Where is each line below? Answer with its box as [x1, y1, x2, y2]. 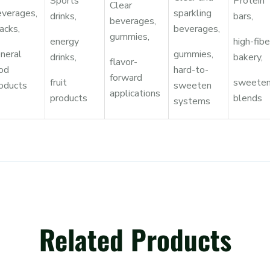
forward [110, 71, 142, 84]
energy [50, 35, 79, 48]
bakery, [233, 51, 263, 64]
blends [233, 92, 262, 105]
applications [110, 87, 160, 100]
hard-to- [174, 63, 209, 77]
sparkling [174, 7, 212, 20]
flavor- [110, 55, 137, 69]
